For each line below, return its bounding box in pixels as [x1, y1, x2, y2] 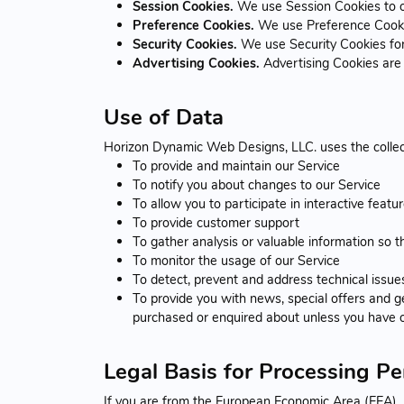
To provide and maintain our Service [133, 156, 340, 175]
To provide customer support [133, 213, 299, 232]
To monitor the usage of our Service [133, 251, 340, 270]
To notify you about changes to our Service [133, 175, 381, 194]
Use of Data [104, 102, 224, 132]
